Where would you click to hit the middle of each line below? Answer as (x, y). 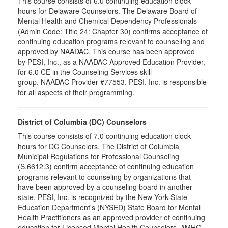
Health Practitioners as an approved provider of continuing (111, 217)
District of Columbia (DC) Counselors (82, 122)
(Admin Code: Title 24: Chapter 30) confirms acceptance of (113, 31)
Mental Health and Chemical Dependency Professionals (107, 21)
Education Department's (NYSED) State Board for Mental (109, 207)
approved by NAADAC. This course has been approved (106, 51)
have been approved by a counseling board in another (105, 187)
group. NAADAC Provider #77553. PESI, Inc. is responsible (112, 82)
